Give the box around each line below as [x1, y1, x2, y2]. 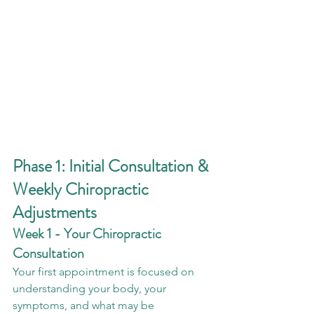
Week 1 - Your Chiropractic [13, 224, 164, 245]
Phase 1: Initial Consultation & [13, 154, 212, 179]
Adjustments [13, 200, 97, 225]
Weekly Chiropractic [13, 177, 152, 202]
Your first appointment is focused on [13, 265, 197, 279]
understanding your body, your [13, 282, 169, 296]
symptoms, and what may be [13, 299, 157, 313]
